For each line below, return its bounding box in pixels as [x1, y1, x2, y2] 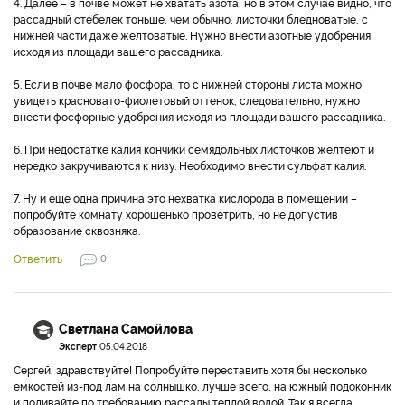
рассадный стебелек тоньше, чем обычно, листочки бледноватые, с [14, 11, 368, 26]
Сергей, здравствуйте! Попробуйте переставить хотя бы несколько [14, 362, 367, 377]
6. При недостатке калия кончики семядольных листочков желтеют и [14, 141, 374, 156]
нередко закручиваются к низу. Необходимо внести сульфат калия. [14, 157, 366, 173]
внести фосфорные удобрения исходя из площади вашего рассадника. [14, 108, 385, 124]
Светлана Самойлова [59, 319, 193, 337]
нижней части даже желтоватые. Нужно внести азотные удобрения [14, 27, 371, 42]
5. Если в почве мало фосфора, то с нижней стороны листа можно [14, 76, 362, 91]
